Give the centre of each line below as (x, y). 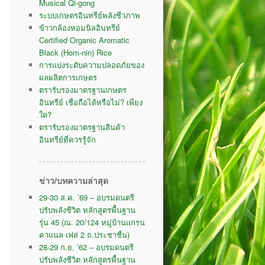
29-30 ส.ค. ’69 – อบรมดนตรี (87, 198)
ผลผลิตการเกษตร (68, 77)
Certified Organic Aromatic (84, 40)
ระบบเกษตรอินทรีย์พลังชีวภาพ (90, 15)
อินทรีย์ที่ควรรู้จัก (67, 139)
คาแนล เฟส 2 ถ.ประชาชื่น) (84, 235)
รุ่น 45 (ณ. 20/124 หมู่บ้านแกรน (92, 222)
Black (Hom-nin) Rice (75, 52)
